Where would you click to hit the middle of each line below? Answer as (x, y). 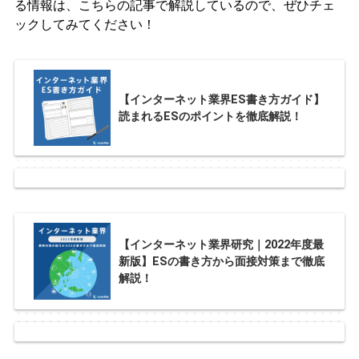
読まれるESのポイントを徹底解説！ (210, 116)
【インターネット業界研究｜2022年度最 (221, 244)
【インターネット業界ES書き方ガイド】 (221, 99)
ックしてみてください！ (85, 24)
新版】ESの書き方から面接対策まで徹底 (221, 261)
